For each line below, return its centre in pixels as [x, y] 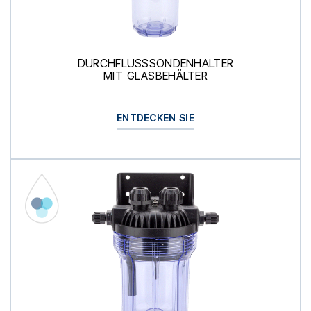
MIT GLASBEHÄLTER [155, 76]
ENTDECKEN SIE [155, 118]
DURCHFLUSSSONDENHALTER [155, 64]
